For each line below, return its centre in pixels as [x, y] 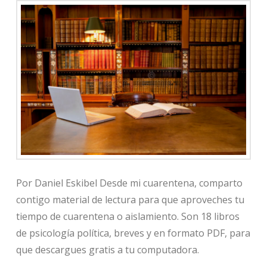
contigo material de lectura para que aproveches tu [130, 200]
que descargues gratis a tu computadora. [107, 250]
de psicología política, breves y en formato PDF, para [133, 233]
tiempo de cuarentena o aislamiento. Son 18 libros [128, 217]
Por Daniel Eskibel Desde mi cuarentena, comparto [129, 183]
